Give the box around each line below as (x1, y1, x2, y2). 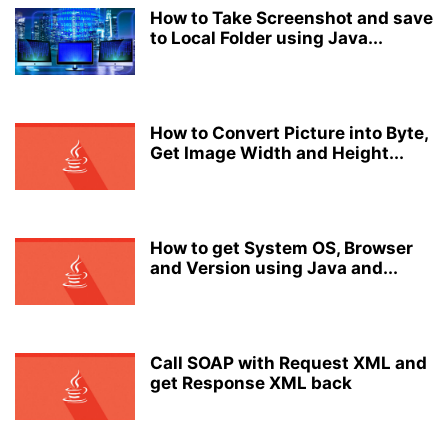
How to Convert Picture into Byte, (150, 123, 428, 143)
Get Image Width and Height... (150, 143, 404, 163)
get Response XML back (150, 373, 352, 393)
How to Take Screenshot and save (150, 8, 433, 28)
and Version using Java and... (150, 258, 398, 278)
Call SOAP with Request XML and (150, 353, 427, 373)
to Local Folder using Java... (150, 28, 383, 48)
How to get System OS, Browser (150, 238, 413, 258)
